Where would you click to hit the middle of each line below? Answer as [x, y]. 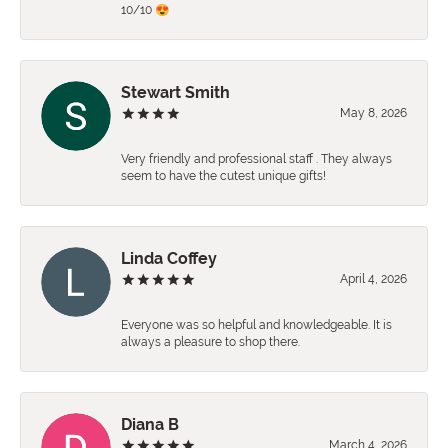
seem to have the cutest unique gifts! [223, 176]
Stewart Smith [175, 93]
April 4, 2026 [373, 279]
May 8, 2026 [373, 113]
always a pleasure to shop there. [210, 342]
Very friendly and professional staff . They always [256, 159]
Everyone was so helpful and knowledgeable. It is [256, 325]
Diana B [150, 425]
